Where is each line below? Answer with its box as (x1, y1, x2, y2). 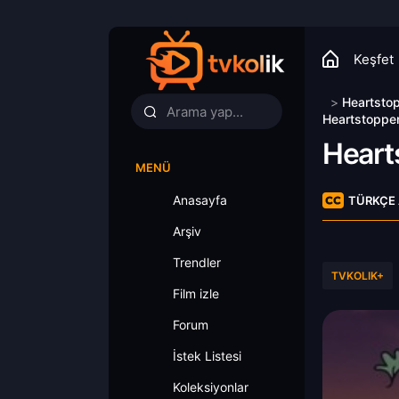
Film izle (173, 286, 219, 301)
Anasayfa (173, 192, 227, 208)
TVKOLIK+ (331, 269, 384, 282)
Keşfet (354, 51, 394, 68)
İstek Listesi (173, 348, 241, 363)
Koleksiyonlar (173, 379, 248, 395)
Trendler (173, 255, 221, 270)
